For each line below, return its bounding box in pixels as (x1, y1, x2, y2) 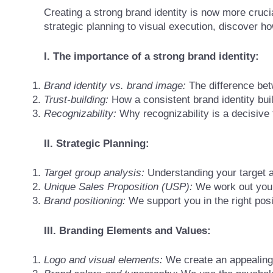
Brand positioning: (44, 195, 126, 207)
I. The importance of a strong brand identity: (44, 50, 259, 62)
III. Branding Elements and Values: (44, 224, 211, 236)
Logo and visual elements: (44, 254, 163, 266)
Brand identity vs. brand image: (44, 80, 186, 92)
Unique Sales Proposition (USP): (44, 181, 193, 193)
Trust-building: (44, 94, 108, 106)
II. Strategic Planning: (44, 137, 149, 149)
